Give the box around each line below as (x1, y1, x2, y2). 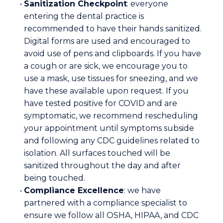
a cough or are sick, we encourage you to (24, 61, 188, 71)
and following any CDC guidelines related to (24, 136, 200, 146)
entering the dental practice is (24, 11, 144, 21)
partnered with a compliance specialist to (24, 198, 187, 208)
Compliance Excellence (24, 186, 124, 196)
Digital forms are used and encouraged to (24, 36, 190, 46)
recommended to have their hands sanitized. (24, 24, 202, 34)
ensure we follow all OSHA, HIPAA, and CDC (24, 211, 199, 221)
